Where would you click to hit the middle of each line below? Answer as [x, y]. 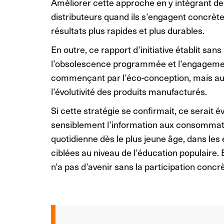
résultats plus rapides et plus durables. [128, 30]
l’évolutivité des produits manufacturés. [129, 91]
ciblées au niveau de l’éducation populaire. [136, 152]
